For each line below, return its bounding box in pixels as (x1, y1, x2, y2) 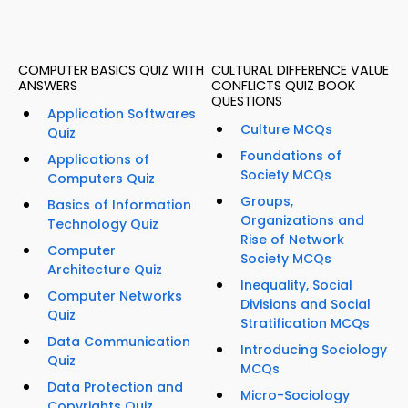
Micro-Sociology (240, 386, 350, 405)
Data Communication (47, 332, 190, 352)
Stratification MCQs (240, 314, 370, 333)
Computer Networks (47, 287, 182, 306)
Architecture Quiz (47, 260, 162, 280)
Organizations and (240, 211, 364, 230)
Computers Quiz (47, 169, 155, 189)
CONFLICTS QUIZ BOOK (211, 76, 355, 96)
